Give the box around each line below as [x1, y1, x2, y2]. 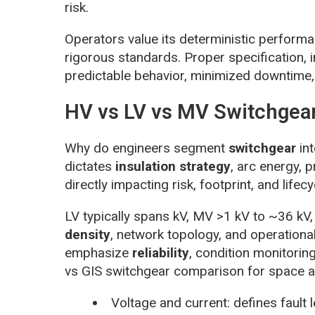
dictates [65, 158, 115, 175]
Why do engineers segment [65, 140, 229, 157]
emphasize [65, 245, 132, 262]
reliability [132, 245, 189, 262]
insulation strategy [115, 158, 231, 175]
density [65, 226, 110, 243]
